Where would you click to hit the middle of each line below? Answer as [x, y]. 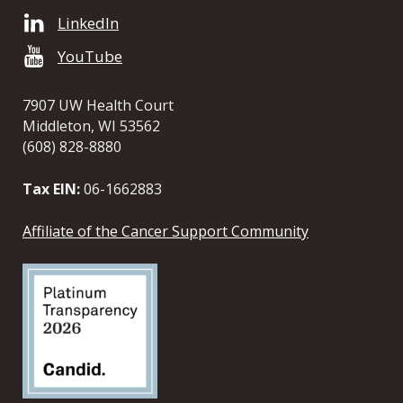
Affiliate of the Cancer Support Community [166, 232]
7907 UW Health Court [98, 106]
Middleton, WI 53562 [91, 126]
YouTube [90, 57]
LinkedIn [88, 23]
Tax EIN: [51, 189]
